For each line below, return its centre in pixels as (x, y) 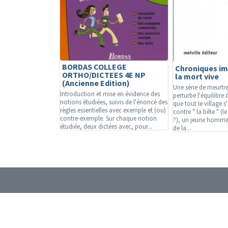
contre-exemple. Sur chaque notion (108, 118)
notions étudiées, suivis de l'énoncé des (114, 102)
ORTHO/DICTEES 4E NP (104, 75)
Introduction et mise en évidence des (110, 94)
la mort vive (197, 76)
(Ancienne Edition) (96, 83)
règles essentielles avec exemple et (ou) (113, 110)
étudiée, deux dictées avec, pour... (106, 126)
